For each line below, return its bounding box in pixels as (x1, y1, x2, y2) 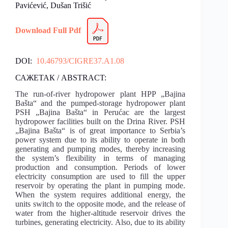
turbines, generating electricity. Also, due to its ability (15, 218, 186, 227)
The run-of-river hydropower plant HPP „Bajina (15, 90, 186, 99)
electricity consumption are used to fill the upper (15, 172, 186, 181)
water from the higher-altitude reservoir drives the (15, 209, 186, 218)
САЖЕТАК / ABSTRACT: (15, 73, 106, 82)
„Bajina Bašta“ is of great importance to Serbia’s (15, 126, 186, 135)
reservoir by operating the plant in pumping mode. (15, 181, 186, 190)
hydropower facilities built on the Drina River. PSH (15, 117, 186, 126)
